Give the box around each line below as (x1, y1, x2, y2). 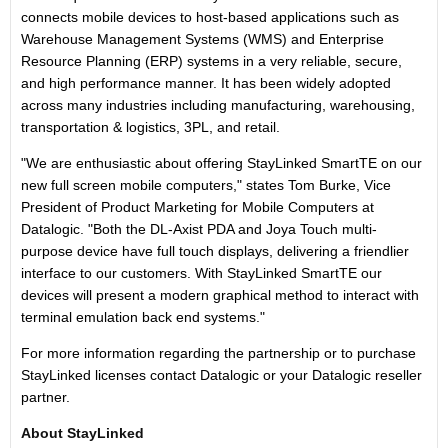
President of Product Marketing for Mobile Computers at (21, 199, 374, 215)
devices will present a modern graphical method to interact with (21, 287, 419, 303)
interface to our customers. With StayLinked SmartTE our (21, 265, 382, 281)
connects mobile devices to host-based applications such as (21, 9, 399, 25)
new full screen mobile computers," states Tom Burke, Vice (21, 177, 391, 193)
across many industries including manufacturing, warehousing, (21, 97, 415, 113)
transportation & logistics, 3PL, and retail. (21, 119, 280, 135)
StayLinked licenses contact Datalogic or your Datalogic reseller (21, 367, 422, 383)
